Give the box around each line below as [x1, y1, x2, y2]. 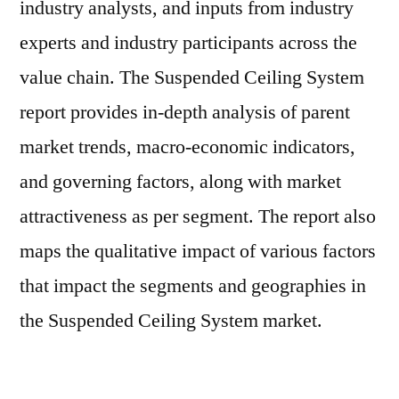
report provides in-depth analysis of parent [20, 100, 350, 125]
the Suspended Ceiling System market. [20, 308, 322, 333]
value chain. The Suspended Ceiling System [20, 65, 364, 90]
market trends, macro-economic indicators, [20, 134, 355, 159]
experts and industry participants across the [20, 30, 357, 55]
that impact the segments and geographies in [20, 273, 366, 298]
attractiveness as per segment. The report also [20, 204, 376, 229]
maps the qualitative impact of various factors [20, 239, 376, 264]
